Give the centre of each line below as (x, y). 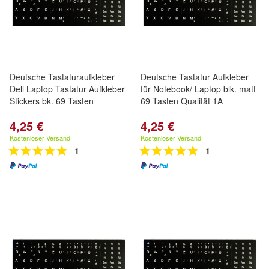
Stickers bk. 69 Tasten (52, 101)
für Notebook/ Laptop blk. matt (198, 89)
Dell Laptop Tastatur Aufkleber (67, 89)
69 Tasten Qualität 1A (182, 101)
